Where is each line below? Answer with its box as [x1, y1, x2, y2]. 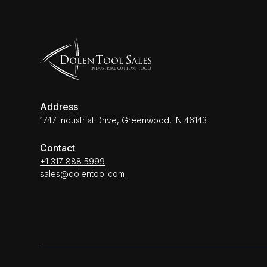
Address [40, 101, 79, 113]
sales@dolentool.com [40, 169, 125, 179]
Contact [40, 142, 76, 154]
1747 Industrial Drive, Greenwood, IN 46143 [40, 115, 207, 126]
